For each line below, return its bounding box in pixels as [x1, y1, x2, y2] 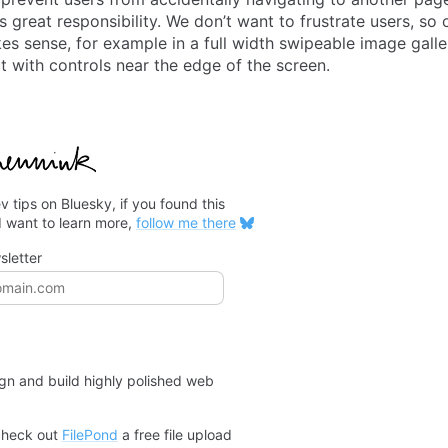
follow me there [136, 214, 236, 232]
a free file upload [118, 426, 232, 444]
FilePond [62, 426, 118, 444]
